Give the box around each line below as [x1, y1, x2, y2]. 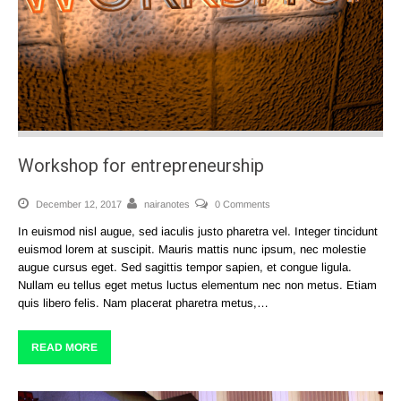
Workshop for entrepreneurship [18, 155, 264, 177]
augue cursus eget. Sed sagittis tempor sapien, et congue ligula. [18, 260, 352, 275]
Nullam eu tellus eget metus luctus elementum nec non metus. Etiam [18, 278, 377, 293]
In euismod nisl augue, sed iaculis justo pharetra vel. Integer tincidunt [18, 225, 378, 239]
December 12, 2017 [33, 199, 122, 210]
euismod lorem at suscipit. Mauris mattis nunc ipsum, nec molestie [18, 243, 366, 257]
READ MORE [31, 341, 98, 354]
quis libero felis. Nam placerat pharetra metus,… [18, 296, 269, 311]
